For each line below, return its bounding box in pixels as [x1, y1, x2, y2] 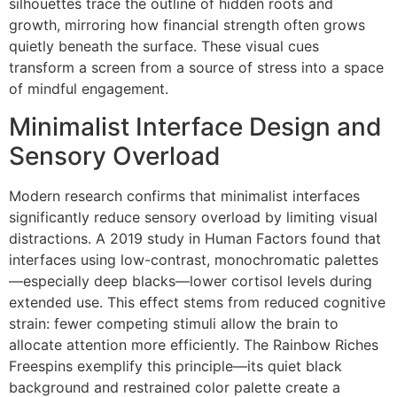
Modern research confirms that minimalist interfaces [9, 186, 360, 205]
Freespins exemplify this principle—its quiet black [9, 356, 342, 375]
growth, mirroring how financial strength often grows [9, 16, 365, 35]
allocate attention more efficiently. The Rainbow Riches [9, 335, 378, 354]
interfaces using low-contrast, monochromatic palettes [9, 250, 378, 269]
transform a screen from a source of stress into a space [9, 58, 384, 77]
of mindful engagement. [9, 80, 168, 98]
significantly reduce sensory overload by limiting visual [9, 207, 378, 226]
